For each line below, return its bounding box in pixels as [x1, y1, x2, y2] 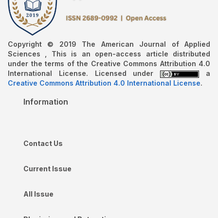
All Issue [23, 189, 54, 198]
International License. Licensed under [8, 69, 161, 77]
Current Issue [23, 164, 72, 173]
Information [23, 96, 68, 107]
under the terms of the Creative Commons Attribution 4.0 [8, 59, 210, 68]
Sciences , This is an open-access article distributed [8, 49, 210, 58]
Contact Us [23, 139, 63, 147]
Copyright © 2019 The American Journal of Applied [8, 39, 210, 48]
